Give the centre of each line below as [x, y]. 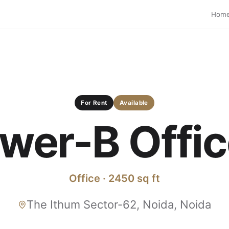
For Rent [94, 103]
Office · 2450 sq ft [114, 178]
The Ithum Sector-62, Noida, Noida [119, 204]
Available [134, 103]
